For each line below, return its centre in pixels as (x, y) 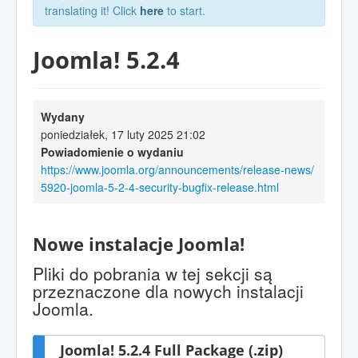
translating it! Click (92, 10)
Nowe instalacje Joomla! (139, 245)
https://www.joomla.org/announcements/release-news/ (177, 169)
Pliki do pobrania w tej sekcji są (153, 274)
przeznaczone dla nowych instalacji (168, 291)
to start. (185, 10)
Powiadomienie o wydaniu (112, 151)
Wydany (63, 116)
